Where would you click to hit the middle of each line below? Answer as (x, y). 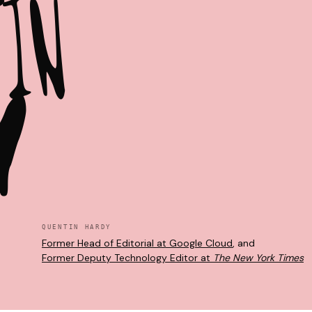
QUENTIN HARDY (77, 227)
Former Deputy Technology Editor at (127, 258)
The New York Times (258, 258)
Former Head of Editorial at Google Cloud (137, 243)
